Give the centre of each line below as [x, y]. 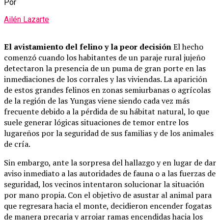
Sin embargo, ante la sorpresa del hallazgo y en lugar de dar [110, 162]
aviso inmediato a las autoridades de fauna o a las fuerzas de [110, 173]
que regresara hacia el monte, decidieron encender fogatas [108, 206]
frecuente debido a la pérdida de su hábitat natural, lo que [107, 111]
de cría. [17, 144]
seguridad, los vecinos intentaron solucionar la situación [104, 184]
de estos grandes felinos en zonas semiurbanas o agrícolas [107, 90]
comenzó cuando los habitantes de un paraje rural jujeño [105, 57]
